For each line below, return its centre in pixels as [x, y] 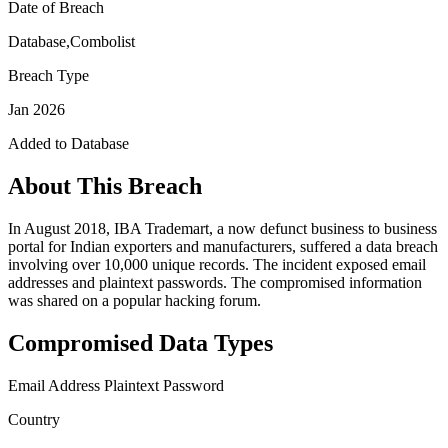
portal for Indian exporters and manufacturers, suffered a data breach [223, 246]
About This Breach [105, 185]
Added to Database [68, 143]
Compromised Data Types [140, 342]
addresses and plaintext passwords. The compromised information [215, 282]
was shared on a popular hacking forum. [134, 300]
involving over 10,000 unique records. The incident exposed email [217, 264]
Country [34, 419]
